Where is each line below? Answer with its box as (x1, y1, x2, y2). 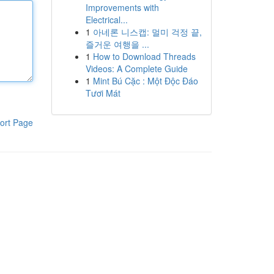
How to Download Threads (92, 50, 196, 62)
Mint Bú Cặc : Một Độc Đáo (92, 75, 198, 87)
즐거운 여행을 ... (85, 38, 149, 50)
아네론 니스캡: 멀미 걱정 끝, (92, 26, 202, 38)
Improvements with (85, 1, 159, 13)
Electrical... (85, 13, 128, 26)
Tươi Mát (85, 87, 120, 99)
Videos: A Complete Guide (85, 62, 188, 75)
